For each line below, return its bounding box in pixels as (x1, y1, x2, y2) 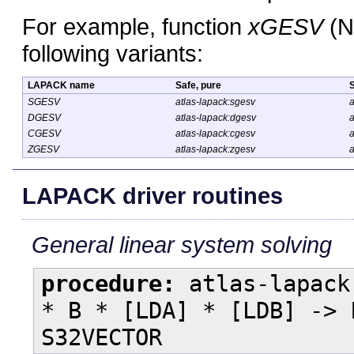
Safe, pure (175, 80, 221, 92)
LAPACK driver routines (22, 183, 283, 209)
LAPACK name (28, 80, 95, 92)
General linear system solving (32, 231, 332, 258)
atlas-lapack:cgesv (175, 128, 255, 140)
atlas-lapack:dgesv (175, 112, 256, 124)
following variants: (22, 40, 203, 67)
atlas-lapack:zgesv (175, 144, 255, 156)
